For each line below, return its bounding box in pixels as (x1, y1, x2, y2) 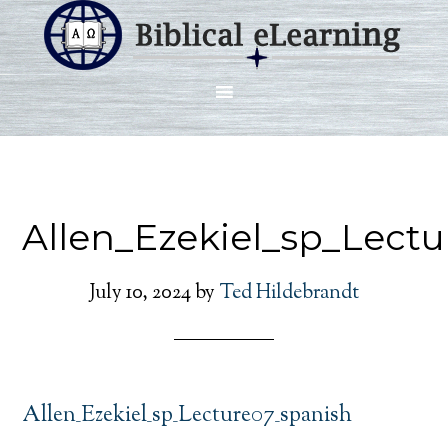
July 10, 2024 (89, 279, 191, 308)
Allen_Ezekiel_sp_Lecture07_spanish (22, 400, 353, 432)
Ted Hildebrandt (219, 279, 359, 308)
